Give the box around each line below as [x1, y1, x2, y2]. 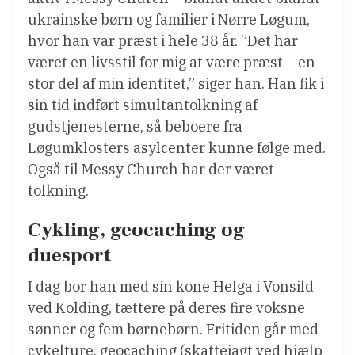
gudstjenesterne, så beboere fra [28, 116, 242, 136]
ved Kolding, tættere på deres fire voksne [28, 298, 305, 317]
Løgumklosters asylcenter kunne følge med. [28, 138, 326, 157]
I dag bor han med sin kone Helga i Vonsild [28, 277, 314, 296]
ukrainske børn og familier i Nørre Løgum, [28, 10, 310, 29]
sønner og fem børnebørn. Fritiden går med [28, 319, 319, 338]
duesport [28, 242, 111, 268]
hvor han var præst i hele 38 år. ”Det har [28, 31, 298, 50]
